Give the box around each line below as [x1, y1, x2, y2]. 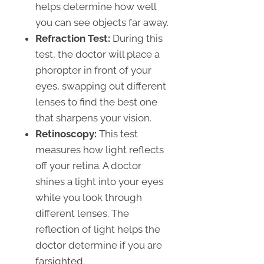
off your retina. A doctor [35, 159, 141, 171]
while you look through [35, 191, 142, 203]
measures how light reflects [35, 143, 164, 156]
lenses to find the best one [35, 95, 157, 108]
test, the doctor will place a [35, 48, 160, 60]
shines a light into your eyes [35, 175, 163, 187]
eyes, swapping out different [35, 80, 166, 92]
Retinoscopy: [35, 127, 97, 140]
